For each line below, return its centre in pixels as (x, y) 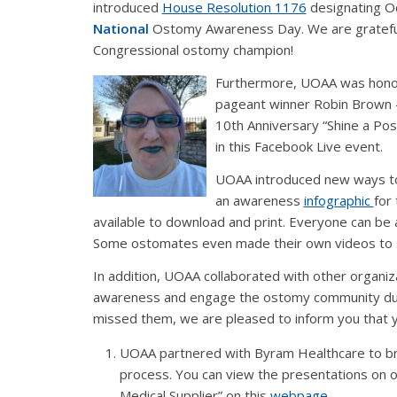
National (121, 29)
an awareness (259, 200)
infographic (339, 200)
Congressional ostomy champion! (195, 50)
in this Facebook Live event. (300, 147)
